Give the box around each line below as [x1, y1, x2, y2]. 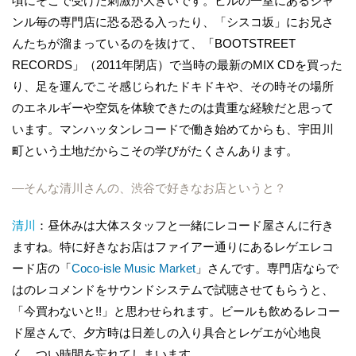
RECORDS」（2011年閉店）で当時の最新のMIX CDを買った [12, 57, 342, 72]
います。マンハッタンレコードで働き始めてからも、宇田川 [12, 122, 334, 136]
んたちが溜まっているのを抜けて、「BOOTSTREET [12, 36, 296, 50]
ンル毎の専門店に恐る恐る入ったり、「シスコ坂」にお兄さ [12, 14, 334, 29]
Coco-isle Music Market [72, 261, 195, 275]
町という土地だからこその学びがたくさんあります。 [12, 143, 298, 157]
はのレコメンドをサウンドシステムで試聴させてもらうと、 [12, 282, 334, 296]
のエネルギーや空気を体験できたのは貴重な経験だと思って [12, 100, 334, 114]
